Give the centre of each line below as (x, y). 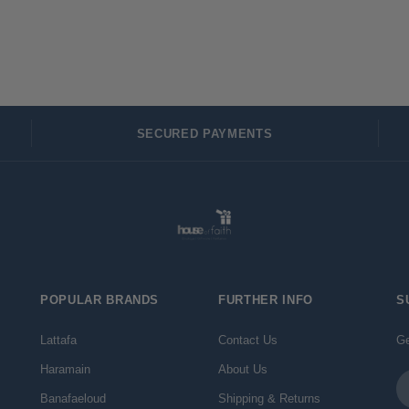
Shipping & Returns (269, 398)
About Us (243, 369)
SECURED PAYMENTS (204, 133)
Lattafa (58, 340)
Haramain (65, 369)
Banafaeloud (73, 398)
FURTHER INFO (266, 299)
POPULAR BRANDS (100, 299)
